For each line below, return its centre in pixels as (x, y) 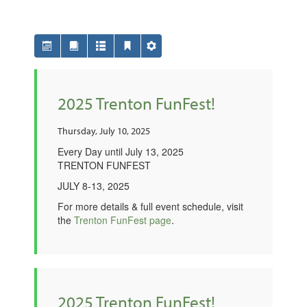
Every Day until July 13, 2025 (121, 151)
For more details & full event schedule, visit (150, 206)
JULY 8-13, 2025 (94, 186)
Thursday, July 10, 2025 (104, 131)
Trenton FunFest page (123, 220)
